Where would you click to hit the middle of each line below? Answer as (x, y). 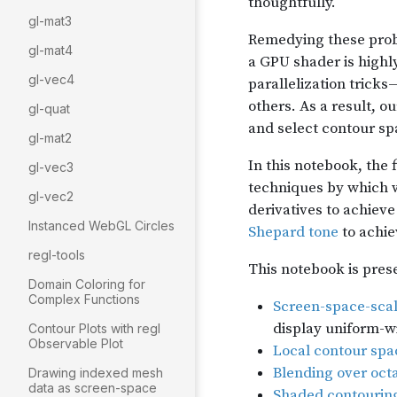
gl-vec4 (51, 79)
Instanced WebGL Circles (101, 226)
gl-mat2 (50, 138)
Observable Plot (76, 343)
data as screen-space (93, 388)
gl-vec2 (51, 196)
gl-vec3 (51, 167)
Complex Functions (84, 299)
